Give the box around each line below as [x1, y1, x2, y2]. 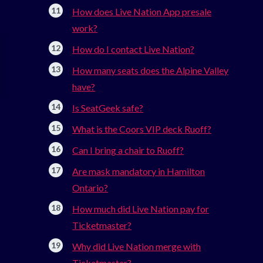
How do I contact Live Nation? [72, 43, 195, 55]
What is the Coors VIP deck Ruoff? [72, 123, 212, 135]
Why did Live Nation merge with [72, 241, 201, 252]
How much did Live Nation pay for [72, 203, 210, 215]
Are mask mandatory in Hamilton [72, 166, 205, 177]
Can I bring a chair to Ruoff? [72, 144, 184, 156]
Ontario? [72, 182, 109, 194]
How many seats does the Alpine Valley [72, 65, 229, 76]
